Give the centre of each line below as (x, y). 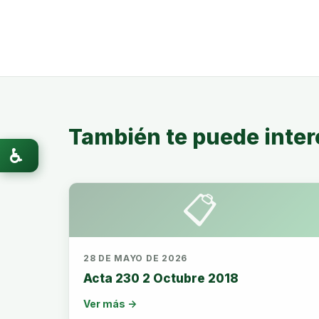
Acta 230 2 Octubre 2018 (161, 278)
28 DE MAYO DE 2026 (135, 258)
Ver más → (110, 304)
